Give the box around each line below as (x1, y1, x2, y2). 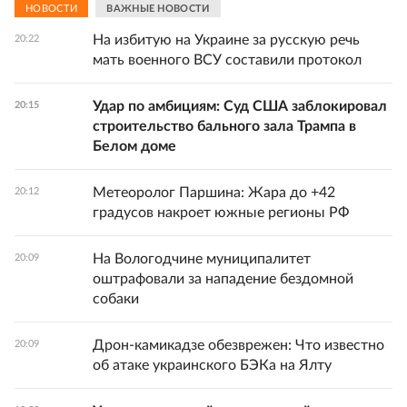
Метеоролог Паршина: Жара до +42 (93, 185, 335, 201)
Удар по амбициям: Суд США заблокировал (93, 99, 387, 114)
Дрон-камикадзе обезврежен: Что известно (93, 338, 384, 353)
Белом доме (93, 139, 176, 154)
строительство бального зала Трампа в (93, 119, 356, 134)
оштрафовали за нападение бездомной (93, 272, 353, 287)
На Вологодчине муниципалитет (93, 252, 311, 267)
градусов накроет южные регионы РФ (93, 205, 350, 221)
